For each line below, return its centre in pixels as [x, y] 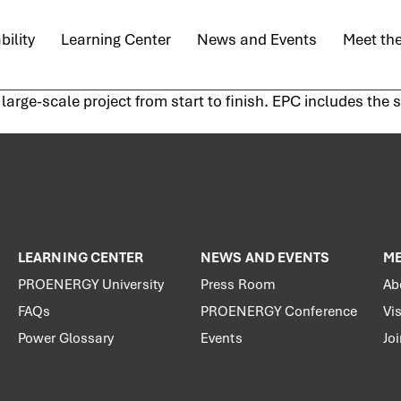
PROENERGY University [91, 285]
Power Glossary [66, 338]
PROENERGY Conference [279, 311]
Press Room [238, 285]
